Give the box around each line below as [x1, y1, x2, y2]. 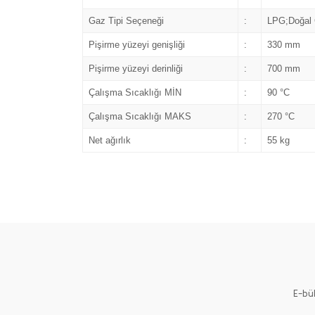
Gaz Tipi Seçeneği [88, 15, 164, 26]
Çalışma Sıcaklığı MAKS [88, 111, 191, 122]
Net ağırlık [88, 135, 131, 146]
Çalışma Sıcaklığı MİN [88, 87, 181, 98]
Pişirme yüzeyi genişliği [88, 39, 185, 50]
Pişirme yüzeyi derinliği [88, 63, 183, 74]
